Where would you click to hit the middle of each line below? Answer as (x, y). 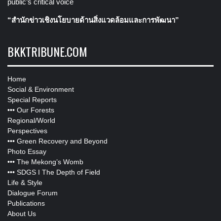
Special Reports (32, 100)
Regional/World (31, 121)
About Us (22, 214)
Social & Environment (41, 90)
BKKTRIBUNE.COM (47, 52)
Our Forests (36, 110)
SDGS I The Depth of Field (58, 172)
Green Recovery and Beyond (62, 141)
